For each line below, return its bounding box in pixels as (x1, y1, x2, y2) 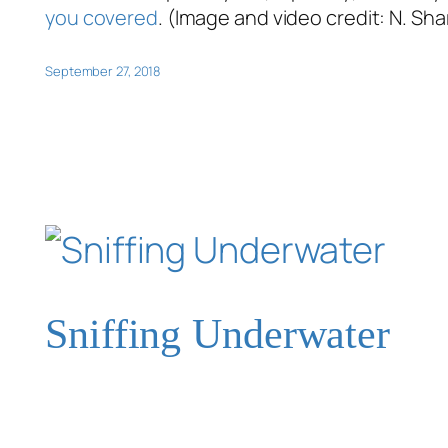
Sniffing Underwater (45, 310, 391, 357)
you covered (45, 4, 158, 32)
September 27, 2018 (45, 62, 161, 81)
